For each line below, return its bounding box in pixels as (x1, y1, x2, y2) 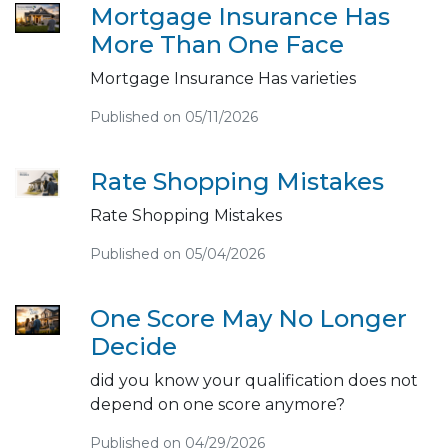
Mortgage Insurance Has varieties (89, 68, 356, 88)
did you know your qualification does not (89, 370, 418, 390)
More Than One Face (89, 29, 344, 59)
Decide (89, 331, 177, 361)
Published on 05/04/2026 (89, 244, 265, 263)
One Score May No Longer (89, 303, 407, 333)
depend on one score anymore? (89, 394, 345, 414)
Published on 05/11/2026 (89, 107, 258, 126)
